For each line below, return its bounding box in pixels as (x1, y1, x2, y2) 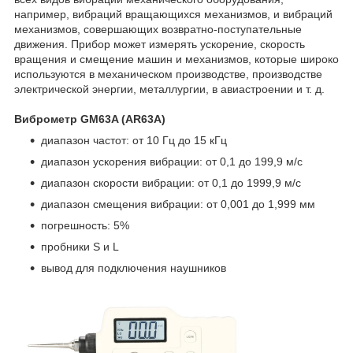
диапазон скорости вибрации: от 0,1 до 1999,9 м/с (41, 176, 301, 189)
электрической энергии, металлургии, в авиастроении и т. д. (14, 82, 325, 95)
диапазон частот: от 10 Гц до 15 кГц (41, 133, 227, 147)
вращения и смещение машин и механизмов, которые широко (14, 52, 339, 65)
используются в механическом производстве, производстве (14, 67, 322, 80)
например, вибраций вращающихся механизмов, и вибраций (14, 7, 333, 20)
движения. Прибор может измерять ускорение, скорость (14, 37, 305, 50)
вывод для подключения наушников (41, 261, 226, 274)
